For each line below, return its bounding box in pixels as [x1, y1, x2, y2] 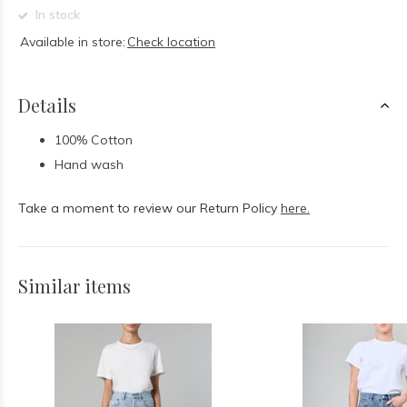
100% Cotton [55, 132, 133, 148]
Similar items [18, 273, 131, 298]
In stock [32, 6, 80, 23]
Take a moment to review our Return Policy [18, 200, 281, 216]
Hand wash [55, 156, 124, 173]
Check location [127, 34, 215, 50]
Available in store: [20, 34, 125, 50]
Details [18, 93, 76, 117]
